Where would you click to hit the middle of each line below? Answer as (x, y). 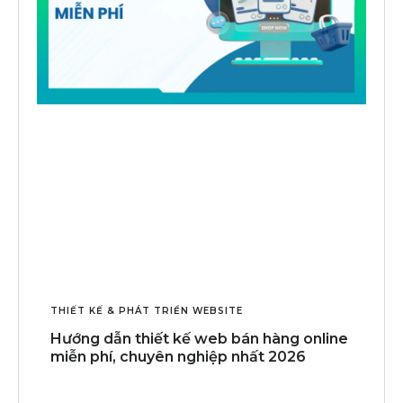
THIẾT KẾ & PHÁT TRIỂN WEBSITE (147, 310)
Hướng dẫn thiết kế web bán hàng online (199, 338)
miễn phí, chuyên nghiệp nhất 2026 (178, 356)
